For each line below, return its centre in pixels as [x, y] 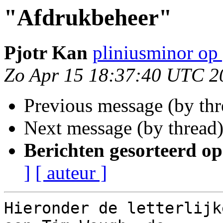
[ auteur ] [71, 173]
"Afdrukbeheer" [88, 17]
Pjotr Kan [46, 53]
